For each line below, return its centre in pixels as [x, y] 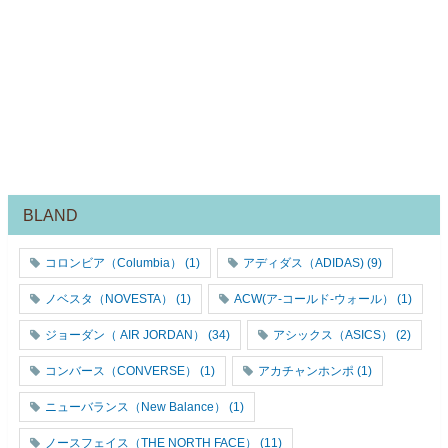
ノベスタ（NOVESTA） [109, 298]
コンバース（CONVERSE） [121, 370]
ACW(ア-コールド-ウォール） [314, 298]
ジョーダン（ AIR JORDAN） [125, 334]
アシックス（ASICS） [333, 334]
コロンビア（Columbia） [113, 262]
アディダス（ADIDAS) [303, 262]
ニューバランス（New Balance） [135, 406]
